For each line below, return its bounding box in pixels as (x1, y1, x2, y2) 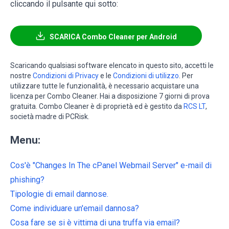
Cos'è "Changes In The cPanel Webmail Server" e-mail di (10, 161, 212, 171)
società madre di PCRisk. (10, 112, 89, 121)
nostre (10, 72, 33, 80)
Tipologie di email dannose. (10, 189, 108, 199)
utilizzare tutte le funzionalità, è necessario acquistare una (10, 82, 199, 90)
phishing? (10, 175, 44, 185)
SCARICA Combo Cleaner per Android (50, 33, 177, 41)
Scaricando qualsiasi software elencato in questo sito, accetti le (10, 61, 214, 70)
